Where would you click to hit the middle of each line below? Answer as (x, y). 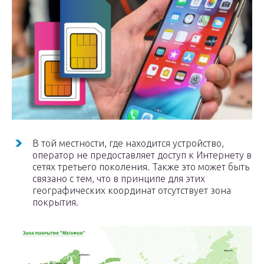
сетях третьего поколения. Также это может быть (141, 167)
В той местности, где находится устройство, (128, 143)
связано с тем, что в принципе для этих (119, 179)
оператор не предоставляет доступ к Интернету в (142, 155)
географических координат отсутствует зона (132, 191)
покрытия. (55, 202)
